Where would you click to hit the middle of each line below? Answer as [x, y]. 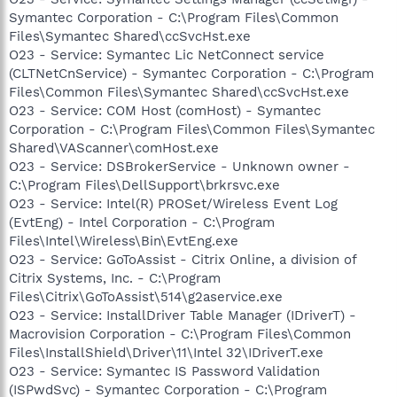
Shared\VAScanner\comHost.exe [114, 148]
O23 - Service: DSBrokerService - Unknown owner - [179, 166]
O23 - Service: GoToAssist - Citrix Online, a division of [183, 259]
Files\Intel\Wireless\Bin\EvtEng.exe [124, 241]
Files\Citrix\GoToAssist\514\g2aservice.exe [146, 296]
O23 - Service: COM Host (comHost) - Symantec [165, 110]
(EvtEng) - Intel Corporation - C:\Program [142, 222]
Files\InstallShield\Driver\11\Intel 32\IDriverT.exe [166, 352]
